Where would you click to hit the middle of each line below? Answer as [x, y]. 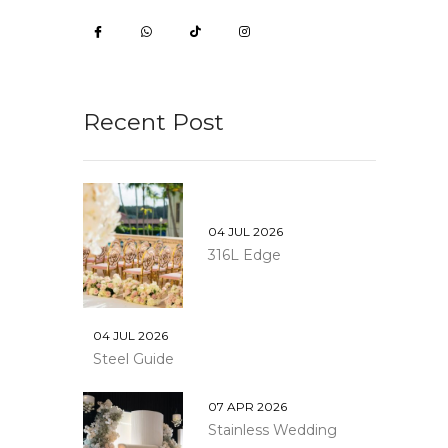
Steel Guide [133, 359]
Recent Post [153, 122]
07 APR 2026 [247, 407]
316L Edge [244, 254]
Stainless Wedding [272, 430]
